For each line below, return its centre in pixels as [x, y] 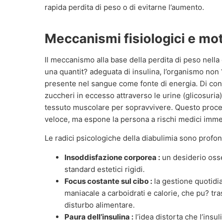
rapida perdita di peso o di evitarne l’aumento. [124, 7]
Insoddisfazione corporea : [112, 157]
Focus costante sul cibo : [108, 181]
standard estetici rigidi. [105, 169]
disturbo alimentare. [100, 205]
